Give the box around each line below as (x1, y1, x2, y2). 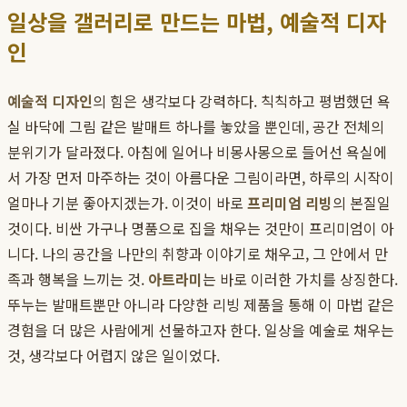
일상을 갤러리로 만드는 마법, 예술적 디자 (7, 5, 386, 38)
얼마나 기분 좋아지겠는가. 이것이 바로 (7, 192, 247, 214)
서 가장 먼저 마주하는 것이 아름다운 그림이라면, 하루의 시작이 (7, 166, 394, 189)
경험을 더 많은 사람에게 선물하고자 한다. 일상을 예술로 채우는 (7, 319, 394, 342)
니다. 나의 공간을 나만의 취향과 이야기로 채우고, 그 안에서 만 (7, 243, 388, 265)
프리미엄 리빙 (247, 192, 333, 214)
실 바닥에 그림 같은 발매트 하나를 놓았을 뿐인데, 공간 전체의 (7, 115, 384, 138)
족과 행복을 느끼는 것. (7, 268, 148, 291)
